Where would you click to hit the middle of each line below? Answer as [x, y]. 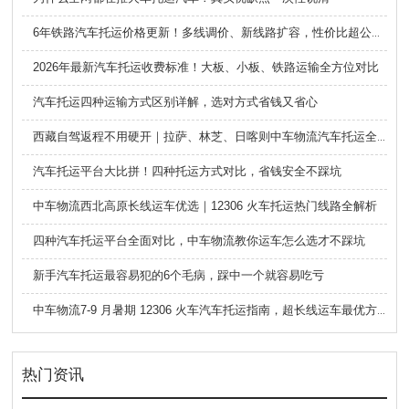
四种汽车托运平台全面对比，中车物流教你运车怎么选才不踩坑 [199, 241]
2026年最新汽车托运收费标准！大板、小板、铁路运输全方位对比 [205, 67]
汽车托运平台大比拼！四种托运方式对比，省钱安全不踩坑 [187, 171]
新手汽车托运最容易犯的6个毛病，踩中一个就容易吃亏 [178, 275]
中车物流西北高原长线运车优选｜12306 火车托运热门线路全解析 [204, 206]
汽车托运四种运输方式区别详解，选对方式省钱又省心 [175, 102]
